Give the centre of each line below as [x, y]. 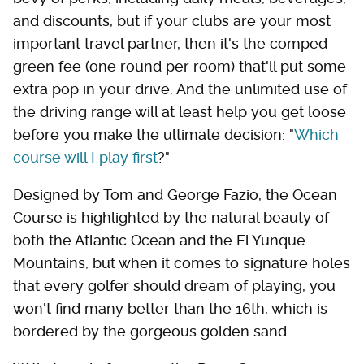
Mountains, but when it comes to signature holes [182, 263]
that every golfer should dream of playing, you [174, 286]
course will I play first [85, 157]
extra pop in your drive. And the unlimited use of [180, 89]
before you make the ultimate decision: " [154, 134]
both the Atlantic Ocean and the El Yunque [159, 240]
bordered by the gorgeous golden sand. [152, 331]
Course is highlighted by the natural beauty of [171, 217]
